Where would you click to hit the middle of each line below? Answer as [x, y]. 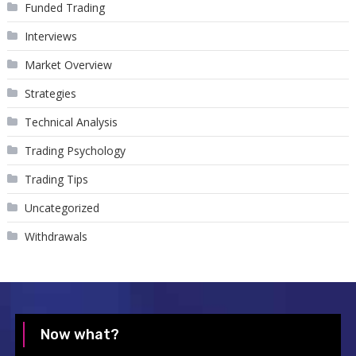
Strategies [50, 93]
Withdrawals [56, 236]
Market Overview [68, 64]
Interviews [50, 36]
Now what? [79, 334]
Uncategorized [62, 207]
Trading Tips [56, 179]
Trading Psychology [75, 150]
